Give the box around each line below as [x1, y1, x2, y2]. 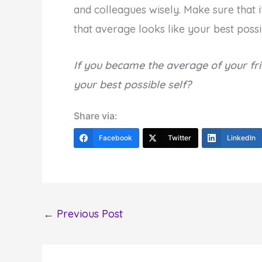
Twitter [168, 133, 191, 143]
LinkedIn [227, 133, 256, 143]
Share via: [74, 110, 118, 122]
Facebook [99, 133, 132, 143]
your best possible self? [74, 77, 191, 91]
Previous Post [54, 207, 123, 221]
